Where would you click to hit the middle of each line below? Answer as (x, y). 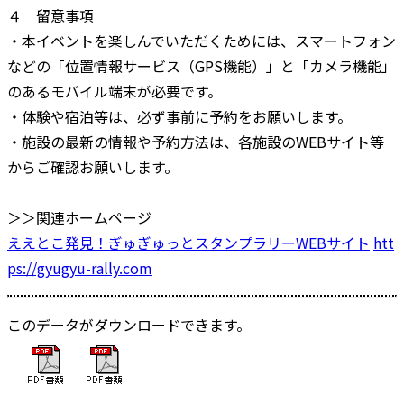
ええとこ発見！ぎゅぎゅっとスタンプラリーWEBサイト (188, 242)
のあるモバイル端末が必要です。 (115, 91)
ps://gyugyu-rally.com (80, 267)
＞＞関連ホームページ (79, 217)
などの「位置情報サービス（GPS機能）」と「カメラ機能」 (202, 65)
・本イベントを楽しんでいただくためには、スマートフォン (202, 40)
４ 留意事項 (50, 15)
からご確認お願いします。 (93, 166)
